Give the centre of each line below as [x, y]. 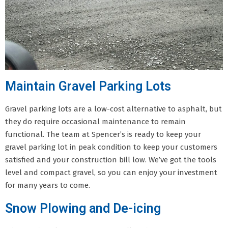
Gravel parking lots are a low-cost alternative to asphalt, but [113, 109]
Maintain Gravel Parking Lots [88, 86]
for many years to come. [48, 185]
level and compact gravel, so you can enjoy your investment [111, 172]
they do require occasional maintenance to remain [95, 121]
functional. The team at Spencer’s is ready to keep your [103, 134]
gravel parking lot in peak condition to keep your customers [111, 147]
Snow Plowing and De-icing [83, 208]
